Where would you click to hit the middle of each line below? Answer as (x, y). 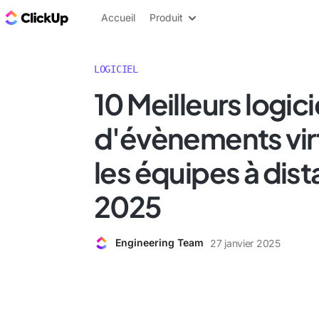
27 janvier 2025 (245, 243)
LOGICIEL (116, 69)
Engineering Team (159, 242)
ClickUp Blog (107, 17)
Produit (166, 17)
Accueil (118, 17)
